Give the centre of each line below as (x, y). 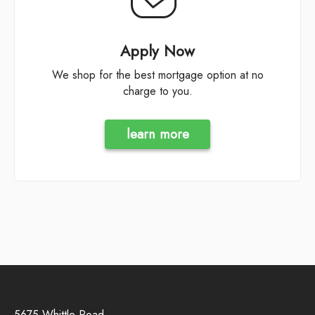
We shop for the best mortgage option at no (57, 75)
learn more (157, 134)
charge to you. (157, 91)
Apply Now (157, 51)
